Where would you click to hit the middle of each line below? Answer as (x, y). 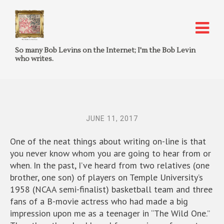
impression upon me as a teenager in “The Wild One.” (110, 213)
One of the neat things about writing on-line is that (108, 141)
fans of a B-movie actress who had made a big (99, 201)
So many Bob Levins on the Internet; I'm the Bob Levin (105, 50)
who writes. (34, 59)
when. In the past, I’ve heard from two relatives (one (110, 165)
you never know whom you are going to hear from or (110, 153)
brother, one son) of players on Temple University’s (106, 177)
